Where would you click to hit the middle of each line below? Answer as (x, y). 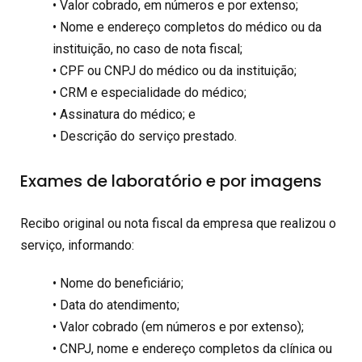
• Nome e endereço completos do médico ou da (187, 27)
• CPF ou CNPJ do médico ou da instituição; (175, 70)
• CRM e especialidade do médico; (149, 92)
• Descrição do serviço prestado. (145, 136)
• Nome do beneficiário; (118, 283)
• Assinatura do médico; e (124, 114)
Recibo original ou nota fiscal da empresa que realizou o (178, 223)
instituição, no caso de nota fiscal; (147, 48)
